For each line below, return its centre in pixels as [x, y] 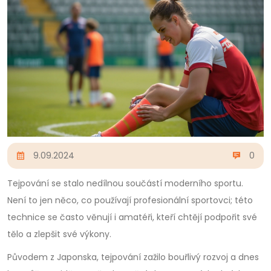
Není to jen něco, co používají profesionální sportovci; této [130, 200]
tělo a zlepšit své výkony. [59, 234]
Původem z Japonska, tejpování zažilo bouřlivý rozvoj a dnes [133, 257]
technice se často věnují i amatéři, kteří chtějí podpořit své [132, 217]
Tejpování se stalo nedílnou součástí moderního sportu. [125, 183]
